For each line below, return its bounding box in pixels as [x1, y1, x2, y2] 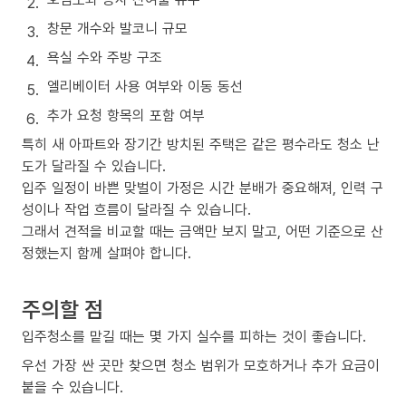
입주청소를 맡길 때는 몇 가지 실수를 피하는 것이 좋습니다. [22, 325, 366, 346]
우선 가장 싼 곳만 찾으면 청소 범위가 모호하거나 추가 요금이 [22, 354, 380, 375]
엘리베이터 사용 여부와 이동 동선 [47, 75, 243, 96]
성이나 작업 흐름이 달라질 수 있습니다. [22, 198, 251, 219]
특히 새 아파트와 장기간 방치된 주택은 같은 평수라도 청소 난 [22, 133, 380, 154]
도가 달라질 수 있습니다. [22, 155, 166, 176]
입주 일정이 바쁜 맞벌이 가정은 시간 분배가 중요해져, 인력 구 [22, 177, 383, 198]
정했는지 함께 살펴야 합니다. [22, 242, 191, 263]
